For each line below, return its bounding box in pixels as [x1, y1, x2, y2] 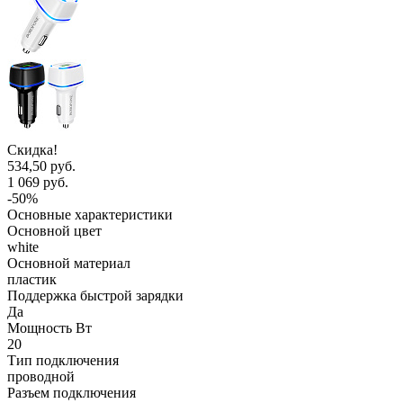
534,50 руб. [7, 157, 76, 174]
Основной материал [7, 255, 130, 271]
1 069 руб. [7, 174, 68, 190]
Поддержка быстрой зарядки [7, 287, 184, 303]
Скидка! [7, 141, 58, 157]
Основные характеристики [7, 206, 173, 222]
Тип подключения [7, 352, 119, 368]
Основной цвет [7, 222, 102, 238]
